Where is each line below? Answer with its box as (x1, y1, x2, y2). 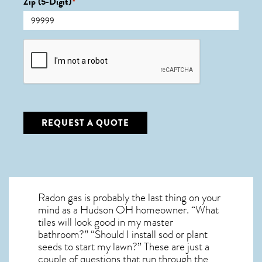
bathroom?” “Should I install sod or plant (38, 226, 208, 243)
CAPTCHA (23, 36, 65, 50)
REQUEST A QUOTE (42, 116, 129, 129)
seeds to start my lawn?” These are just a (38, 239, 209, 255)
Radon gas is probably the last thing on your (38, 189, 220, 206)
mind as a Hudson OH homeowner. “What (38, 202, 219, 218)
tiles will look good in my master (38, 214, 173, 230)
